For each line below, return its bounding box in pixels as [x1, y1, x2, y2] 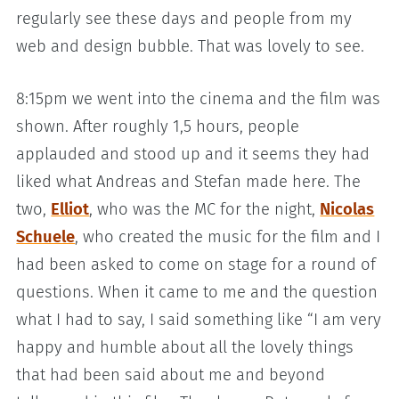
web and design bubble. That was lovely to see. [16, 36, 365, 56]
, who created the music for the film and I [75, 226, 381, 247]
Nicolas [320, 199, 375, 219]
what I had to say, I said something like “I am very [16, 309, 382, 330]
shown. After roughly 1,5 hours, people [16, 116, 300, 136]
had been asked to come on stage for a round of [16, 254, 377, 274]
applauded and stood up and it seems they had [16, 143, 370, 164]
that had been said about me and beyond [16, 364, 326, 385]
